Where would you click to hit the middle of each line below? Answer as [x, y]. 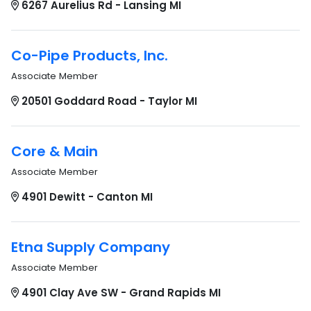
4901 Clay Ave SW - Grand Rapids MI [121, 293]
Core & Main [54, 151]
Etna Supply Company [91, 247]
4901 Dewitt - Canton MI [87, 197]
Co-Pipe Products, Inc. [90, 56]
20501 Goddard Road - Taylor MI [109, 101]
